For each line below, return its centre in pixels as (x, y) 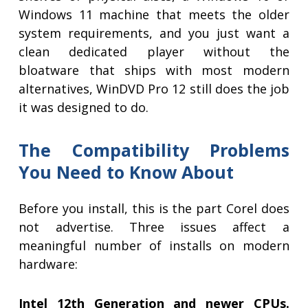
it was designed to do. (84, 108)
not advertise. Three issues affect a (154, 227)
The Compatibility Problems (154, 150)
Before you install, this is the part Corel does (154, 209)
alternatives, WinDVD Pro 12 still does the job (154, 89)
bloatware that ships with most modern (154, 70)
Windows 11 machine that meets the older (154, 15)
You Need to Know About (126, 172)
